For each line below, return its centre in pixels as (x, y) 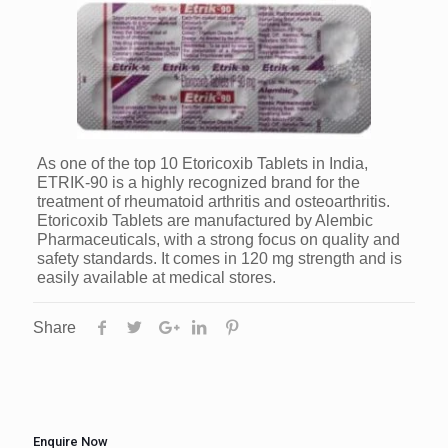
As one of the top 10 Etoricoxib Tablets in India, (202, 163)
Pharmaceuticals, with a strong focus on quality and (218, 239)
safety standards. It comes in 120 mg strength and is (219, 258)
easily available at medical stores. (156, 277)
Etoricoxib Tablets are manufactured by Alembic (204, 220)
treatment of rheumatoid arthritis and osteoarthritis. (213, 201)
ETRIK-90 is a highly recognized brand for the (198, 182)
